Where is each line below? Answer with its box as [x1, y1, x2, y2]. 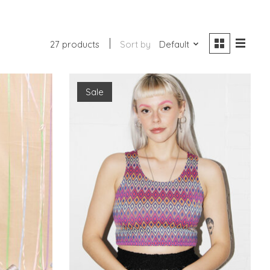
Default [159, 38, 189, 50]
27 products [50, 38, 100, 50]
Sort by [120, 38, 151, 50]
